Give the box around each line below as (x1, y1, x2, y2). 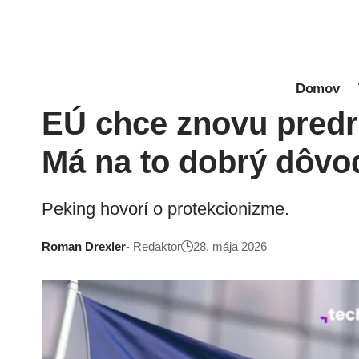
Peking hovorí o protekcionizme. (42, 199, 289, 219)
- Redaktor (126, 240, 181, 253)
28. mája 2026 (193, 240, 267, 253)
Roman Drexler (42, 240, 126, 253)
